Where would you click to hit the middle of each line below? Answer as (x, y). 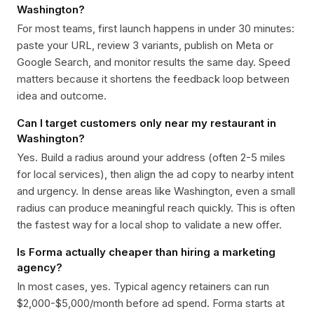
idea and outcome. (62, 96)
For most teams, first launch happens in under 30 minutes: (156, 28)
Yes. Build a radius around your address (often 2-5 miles (151, 157)
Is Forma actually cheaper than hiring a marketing (146, 252)
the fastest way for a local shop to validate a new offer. (149, 225)
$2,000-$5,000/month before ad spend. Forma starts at (151, 303)
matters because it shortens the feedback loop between (153, 79)
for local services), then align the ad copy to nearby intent (155, 174)
